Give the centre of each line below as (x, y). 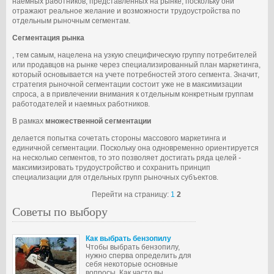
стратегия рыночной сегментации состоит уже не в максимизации (127, 84)
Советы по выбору (60, 211)
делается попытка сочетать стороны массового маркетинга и (119, 138)
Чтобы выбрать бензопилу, (133, 247)
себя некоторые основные (132, 264)
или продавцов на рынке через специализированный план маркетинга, (136, 65)
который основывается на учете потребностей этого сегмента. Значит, (136, 75)
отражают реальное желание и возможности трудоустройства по (126, 11)
